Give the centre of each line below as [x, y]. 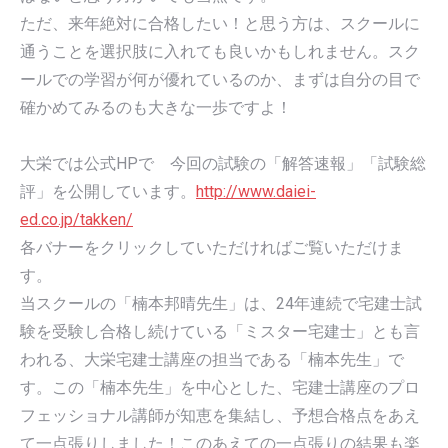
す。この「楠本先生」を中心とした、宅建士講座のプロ [220, 388]
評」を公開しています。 [108, 192]
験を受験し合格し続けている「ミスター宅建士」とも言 [220, 332]
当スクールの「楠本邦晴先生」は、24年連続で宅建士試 [221, 304]
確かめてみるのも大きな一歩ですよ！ [156, 107]
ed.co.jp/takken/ [76, 220]
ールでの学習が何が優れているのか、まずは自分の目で [220, 79]
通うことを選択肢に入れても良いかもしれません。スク [220, 51]
